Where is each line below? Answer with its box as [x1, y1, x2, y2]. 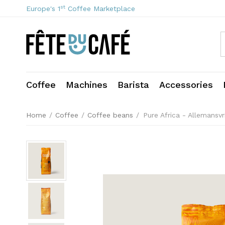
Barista [118, 79, 149, 90]
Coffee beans [87, 111, 133, 119]
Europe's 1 [26, 5, 60, 13]
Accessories [159, 79, 213, 90]
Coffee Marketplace [65, 5, 135, 13]
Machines [66, 79, 107, 90]
